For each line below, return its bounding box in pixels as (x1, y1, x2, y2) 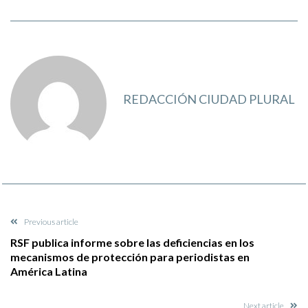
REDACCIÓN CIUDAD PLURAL (123, 91, 295, 107)
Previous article (24, 216, 78, 227)
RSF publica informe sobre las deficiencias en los (10, 235, 254, 249)
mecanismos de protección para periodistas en (10, 250, 250, 263)
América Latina (10, 264, 87, 278)
